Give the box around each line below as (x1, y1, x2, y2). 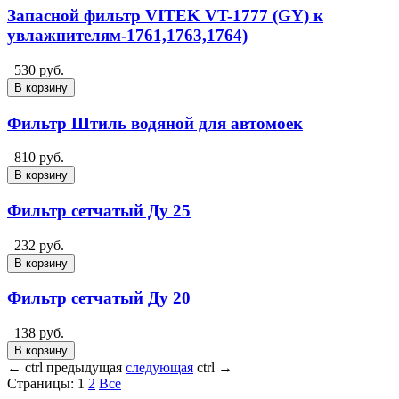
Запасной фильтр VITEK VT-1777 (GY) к (7, 6, 323, 26)
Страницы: (7, 376, 74, 392)
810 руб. (14, 150, 64, 166)
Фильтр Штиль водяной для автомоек (7, 113, 303, 133)
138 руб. (14, 325, 64, 341)
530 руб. (14, 61, 64, 77)
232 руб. (14, 237, 64, 253)
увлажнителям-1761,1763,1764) (7, 26, 248, 45)
